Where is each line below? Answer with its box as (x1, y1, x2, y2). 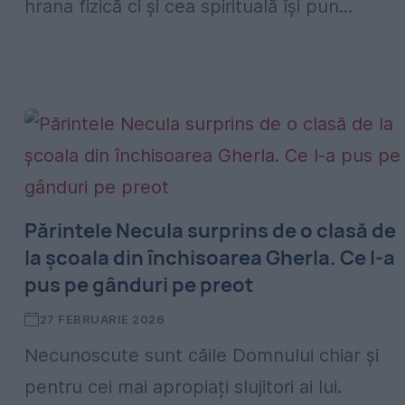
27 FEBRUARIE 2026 (39, 312, 165, 326)
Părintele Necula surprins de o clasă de (24, 217, 396, 244)
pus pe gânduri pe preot (24, 271, 254, 298)
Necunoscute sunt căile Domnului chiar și (24, 344, 379, 366)
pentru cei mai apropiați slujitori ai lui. (24, 376, 342, 398)
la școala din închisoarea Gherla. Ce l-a (24, 244, 395, 271)
